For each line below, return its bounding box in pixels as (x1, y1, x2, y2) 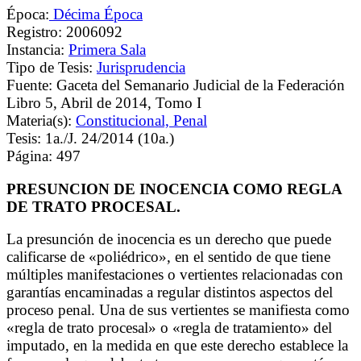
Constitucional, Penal (76, 111, 207, 129)
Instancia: (6, 40, 68, 58)
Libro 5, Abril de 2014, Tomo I (6, 93, 201, 111)
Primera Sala (68, 40, 146, 58)
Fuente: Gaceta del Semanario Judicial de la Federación (6, 76, 345, 93)
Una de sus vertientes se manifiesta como (99, 301, 350, 319)
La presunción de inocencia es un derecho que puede (6, 230, 331, 248)
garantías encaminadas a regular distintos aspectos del (6, 284, 333, 301)
